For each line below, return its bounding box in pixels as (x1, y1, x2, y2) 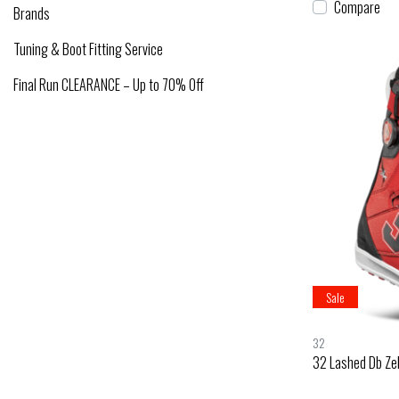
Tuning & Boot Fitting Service (13, 37, 163, 60)
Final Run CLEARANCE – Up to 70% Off (13, 73, 204, 95)
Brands (13, 2, 50, 24)
